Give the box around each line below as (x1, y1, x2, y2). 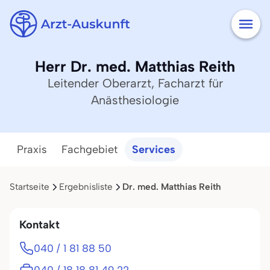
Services (132, 143, 175, 156)
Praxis (17, 143, 47, 156)
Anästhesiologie (91, 93, 179, 107)
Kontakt (19, 218, 60, 231)
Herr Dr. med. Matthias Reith (35, 57, 235, 75)
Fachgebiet (61, 143, 118, 156)
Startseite (10, 181, 49, 192)
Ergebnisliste (59, 181, 113, 192)
